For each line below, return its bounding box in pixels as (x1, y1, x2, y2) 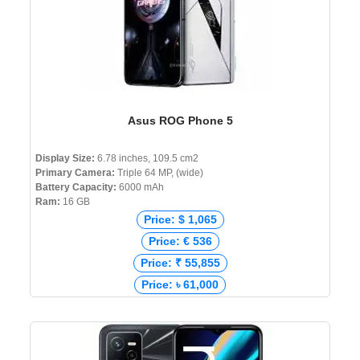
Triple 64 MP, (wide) (117, 167, 203, 179)
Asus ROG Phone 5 (127, 114, 233, 128)
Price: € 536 (148, 235, 212, 248)
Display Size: (35, 153, 95, 165)
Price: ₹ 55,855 (140, 256, 220, 270)
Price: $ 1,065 (143, 213, 217, 227)
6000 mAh (117, 182, 164, 194)
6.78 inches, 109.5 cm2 (95, 153, 198, 165)
